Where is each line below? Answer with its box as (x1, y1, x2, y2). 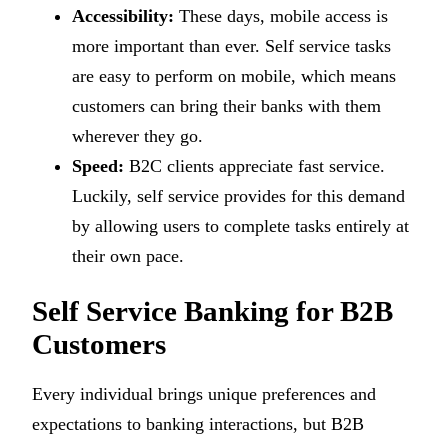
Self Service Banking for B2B (32, 295, 393, 328)
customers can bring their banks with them (72, 96, 381, 117)
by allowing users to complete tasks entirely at (72, 216, 409, 237)
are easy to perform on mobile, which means (72, 66, 396, 87)
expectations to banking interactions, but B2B (32, 414, 364, 435)
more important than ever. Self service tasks (72, 36, 391, 57)
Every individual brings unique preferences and (32, 384, 376, 405)
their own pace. (72, 246, 189, 267)
